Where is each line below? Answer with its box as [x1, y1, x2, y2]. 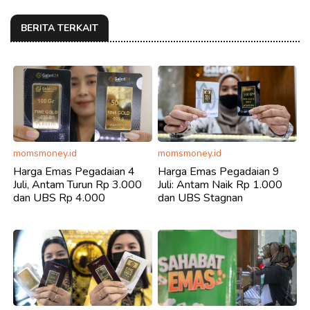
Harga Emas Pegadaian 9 [158, 164, 280, 180]
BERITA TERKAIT [21, 21, 98, 35]
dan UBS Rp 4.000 [13, 190, 105, 206]
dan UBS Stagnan [158, 190, 243, 206]
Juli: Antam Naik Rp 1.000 [158, 177, 282, 193]
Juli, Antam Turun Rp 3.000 [13, 177, 142, 193]
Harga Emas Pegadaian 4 [13, 164, 135, 180]
